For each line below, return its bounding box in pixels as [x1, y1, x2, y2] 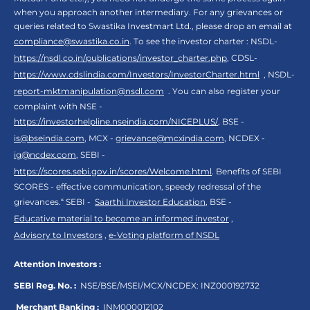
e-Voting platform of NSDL [109, 230, 219, 241]
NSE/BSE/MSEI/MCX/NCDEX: [80, 280, 199, 291]
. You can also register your [164, 86, 280, 97]
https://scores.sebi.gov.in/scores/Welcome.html [14, 166, 212, 177]
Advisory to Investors [14, 230, 102, 241]
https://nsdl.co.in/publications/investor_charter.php [14, 53, 227, 64]
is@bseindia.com [14, 133, 84, 144]
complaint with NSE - [14, 101, 102, 112]
